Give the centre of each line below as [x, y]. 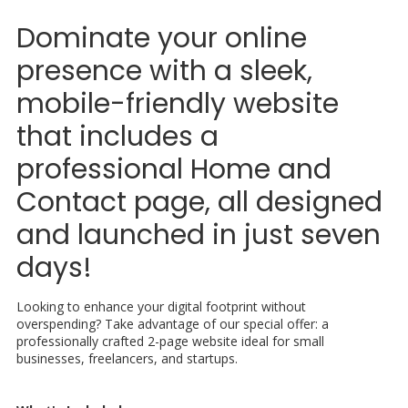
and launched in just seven [199, 235]
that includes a [117, 136]
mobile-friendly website [178, 103]
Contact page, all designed [199, 202]
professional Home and [174, 169]
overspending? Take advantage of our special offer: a [173, 323]
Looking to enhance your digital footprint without [161, 306]
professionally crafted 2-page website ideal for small [170, 341]
